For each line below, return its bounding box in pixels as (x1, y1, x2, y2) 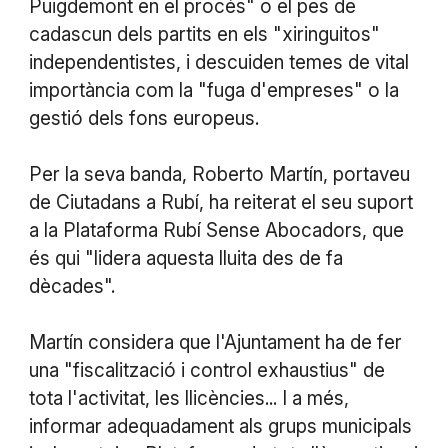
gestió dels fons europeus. (28, 106, 259, 130)
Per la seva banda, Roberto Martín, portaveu (28, 162, 410, 186)
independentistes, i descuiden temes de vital (28, 50, 409, 74)
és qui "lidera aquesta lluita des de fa (28, 246, 343, 270)
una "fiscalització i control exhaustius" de (28, 358, 385, 382)
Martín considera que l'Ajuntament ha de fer (28, 330, 402, 354)
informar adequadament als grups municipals (28, 414, 412, 438)
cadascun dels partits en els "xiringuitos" (28, 22, 380, 46)
